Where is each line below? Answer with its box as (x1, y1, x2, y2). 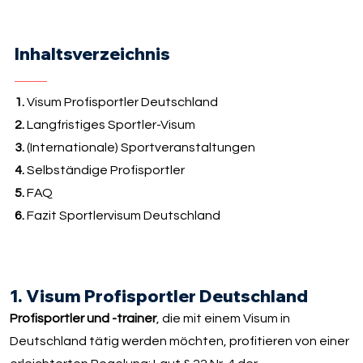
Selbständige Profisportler (23, 164, 185, 177)
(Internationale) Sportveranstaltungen (23, 141, 255, 155)
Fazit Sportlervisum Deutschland (23, 209, 220, 223)
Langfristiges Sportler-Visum (23, 118, 195, 132)
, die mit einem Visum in (156, 312, 291, 326)
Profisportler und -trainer (10, 312, 157, 326)
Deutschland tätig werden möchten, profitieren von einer (10, 335, 350, 348)
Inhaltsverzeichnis (14, 42, 170, 64)
